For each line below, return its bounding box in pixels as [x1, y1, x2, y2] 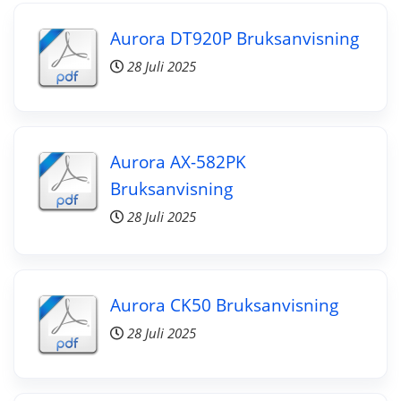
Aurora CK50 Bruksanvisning [109, 292, 338, 317]
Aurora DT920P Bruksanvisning [109, 25, 359, 50]
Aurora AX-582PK [109, 149, 246, 174]
